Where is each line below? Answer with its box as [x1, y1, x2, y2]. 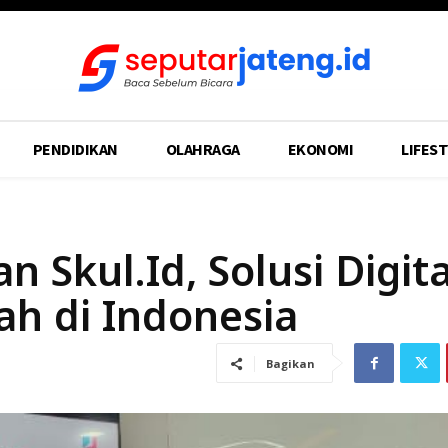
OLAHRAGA [165, 139, 240, 159]
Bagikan [266, 356, 315, 371]
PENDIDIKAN [32, 139, 118, 159]
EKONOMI [287, 139, 353, 159]
